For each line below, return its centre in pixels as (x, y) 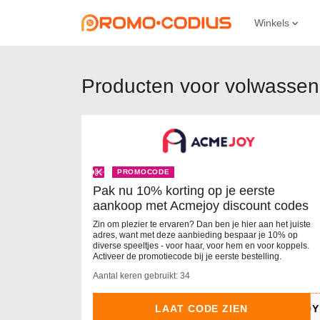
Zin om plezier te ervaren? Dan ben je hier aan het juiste (202, 225)
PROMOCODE (144, 172)
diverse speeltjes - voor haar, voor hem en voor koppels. (201, 246)
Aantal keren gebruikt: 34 (141, 276)
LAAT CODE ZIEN (201, 309)
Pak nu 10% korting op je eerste (184, 191)
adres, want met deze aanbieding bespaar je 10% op (195, 235)
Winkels (273, 23)
